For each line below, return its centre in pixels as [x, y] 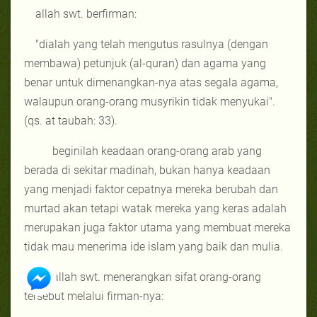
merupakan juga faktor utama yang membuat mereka [157, 227]
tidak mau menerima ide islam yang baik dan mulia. [154, 246]
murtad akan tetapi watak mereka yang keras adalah [155, 208]
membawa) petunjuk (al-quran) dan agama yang [145, 63]
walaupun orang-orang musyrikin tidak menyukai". [150, 101]
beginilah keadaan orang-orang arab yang [157, 151]
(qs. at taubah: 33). [71, 120]
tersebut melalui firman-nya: [94, 296]
